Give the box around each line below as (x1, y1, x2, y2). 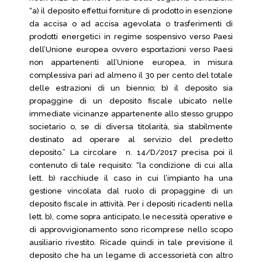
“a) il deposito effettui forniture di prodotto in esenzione (29, 6, 233, 15)
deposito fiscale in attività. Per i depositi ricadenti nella (29, 199, 233, 208)
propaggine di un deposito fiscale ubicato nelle (29, 96, 233, 105)
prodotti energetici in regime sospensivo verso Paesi (29, 32, 233, 41)
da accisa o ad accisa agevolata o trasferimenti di (29, 19, 233, 28)
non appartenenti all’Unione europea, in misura (29, 58, 233, 67)
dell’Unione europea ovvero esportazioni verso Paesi (29, 45, 233, 54)
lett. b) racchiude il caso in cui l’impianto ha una (29, 174, 233, 182)
